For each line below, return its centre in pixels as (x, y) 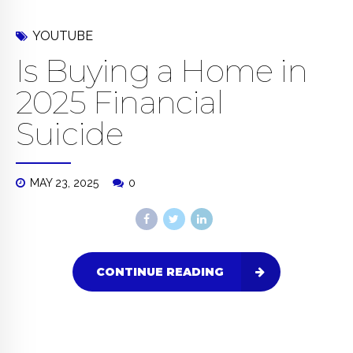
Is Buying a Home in (162, 71)
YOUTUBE (63, 36)
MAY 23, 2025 (64, 183)
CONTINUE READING (160, 272)
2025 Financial (120, 102)
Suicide (70, 134)
